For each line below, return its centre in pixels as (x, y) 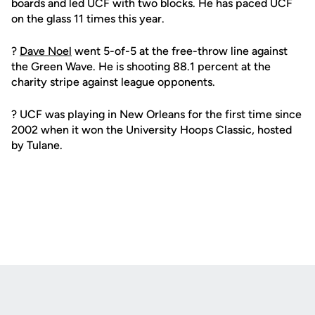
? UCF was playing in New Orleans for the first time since (156, 114)
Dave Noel (46, 51)
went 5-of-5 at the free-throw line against (180, 51)
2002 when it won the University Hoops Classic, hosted (152, 130)
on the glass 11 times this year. (88, 19)
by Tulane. (37, 145)
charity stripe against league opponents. (113, 82)
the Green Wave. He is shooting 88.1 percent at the (141, 66)
